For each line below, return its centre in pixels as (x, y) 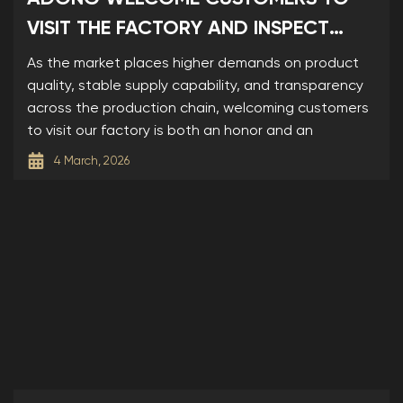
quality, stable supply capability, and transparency (195, 87)
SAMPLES (67, 59)
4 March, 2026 (91, 161)
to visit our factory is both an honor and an (170, 132)
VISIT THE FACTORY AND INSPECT (178, 29)
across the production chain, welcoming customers (197, 109)
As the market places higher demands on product (193, 64)
